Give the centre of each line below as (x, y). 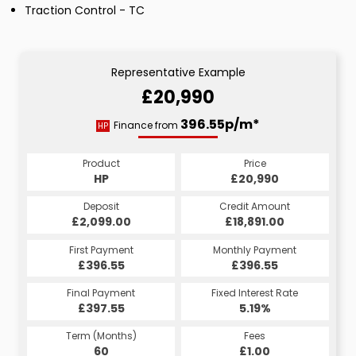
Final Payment (101, 292)
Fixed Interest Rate (255, 292)
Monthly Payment (255, 250)
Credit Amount (255, 207)
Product (101, 163)
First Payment (101, 250)
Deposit (101, 207)
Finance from (147, 125)
